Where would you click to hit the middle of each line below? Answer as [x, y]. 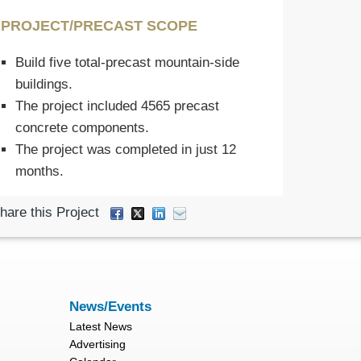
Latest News [101, 327]
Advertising [98, 344]
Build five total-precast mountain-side [127, 62]
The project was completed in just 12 [125, 149]
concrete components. [82, 128]
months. [39, 171]
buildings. [44, 84]
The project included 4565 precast [117, 106]
